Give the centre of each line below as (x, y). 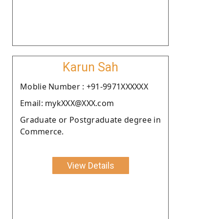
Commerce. (42, 131)
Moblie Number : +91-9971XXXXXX (84, 86)
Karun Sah (90, 67)
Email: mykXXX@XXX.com (67, 103)
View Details (90, 165)
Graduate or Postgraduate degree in (90, 120)
